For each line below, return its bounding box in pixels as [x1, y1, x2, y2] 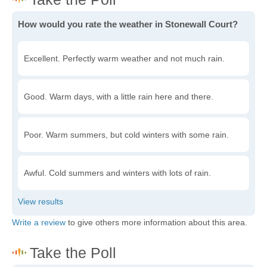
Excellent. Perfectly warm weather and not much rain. [24, 54, 225, 63]
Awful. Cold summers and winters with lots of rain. [24, 168, 211, 178]
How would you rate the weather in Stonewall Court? [18, 19, 238, 29]
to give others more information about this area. [66, 218, 247, 227]
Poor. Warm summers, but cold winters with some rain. [24, 130, 229, 139]
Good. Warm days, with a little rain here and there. [24, 92, 213, 101]
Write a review [12, 218, 66, 227]
